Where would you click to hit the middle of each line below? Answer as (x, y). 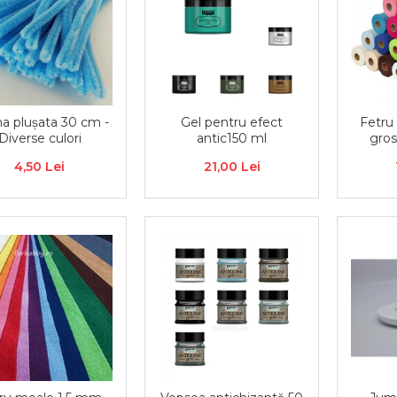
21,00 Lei (232, 167)
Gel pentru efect (232, 122)
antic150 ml (232, 138)
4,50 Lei (40, 167)
